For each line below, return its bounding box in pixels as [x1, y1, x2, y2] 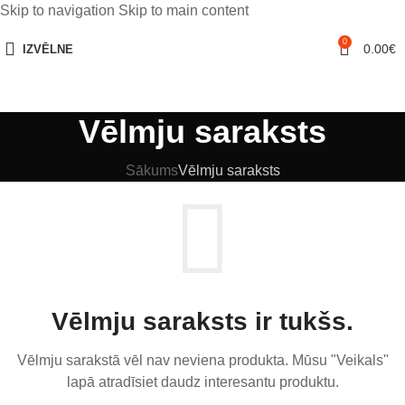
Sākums [125, 163, 178, 178]
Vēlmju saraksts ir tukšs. [52, 307, 353, 336]
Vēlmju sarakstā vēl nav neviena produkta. [16, 353, 292, 369]
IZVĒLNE [23, 42, 73, 56]
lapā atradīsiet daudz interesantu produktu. [66, 374, 339, 391]
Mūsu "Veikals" [291, 353, 389, 369]
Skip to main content [118, 3, 249, 18]
